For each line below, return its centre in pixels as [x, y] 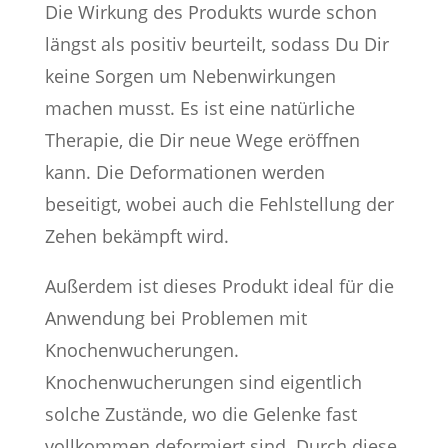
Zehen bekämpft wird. [136, 236]
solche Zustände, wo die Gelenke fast [200, 414]
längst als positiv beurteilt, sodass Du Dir [216, 44]
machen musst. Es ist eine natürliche [199, 108]
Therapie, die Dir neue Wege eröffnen [202, 140]
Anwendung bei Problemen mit [175, 318]
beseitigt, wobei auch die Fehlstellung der [219, 204]
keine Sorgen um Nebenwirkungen [190, 76]
